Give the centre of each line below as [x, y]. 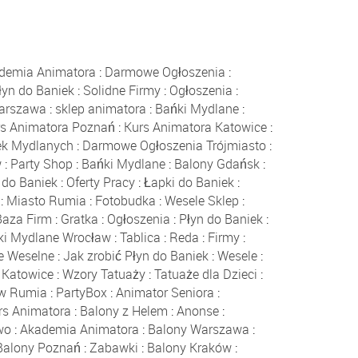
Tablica [140, 238]
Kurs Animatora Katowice [196, 127]
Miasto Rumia [46, 201]
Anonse [198, 311]
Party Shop [42, 164]
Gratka [79, 219]
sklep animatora [101, 109]
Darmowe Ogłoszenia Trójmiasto [174, 146]
